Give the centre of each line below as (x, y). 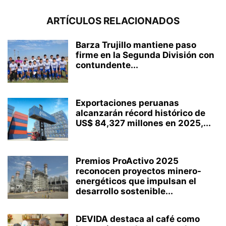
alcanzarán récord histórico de (140, 113)
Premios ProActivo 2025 (127, 161)
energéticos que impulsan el (136, 181)
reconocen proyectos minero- (138, 171)
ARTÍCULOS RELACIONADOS (113, 21)
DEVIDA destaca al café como (138, 219)
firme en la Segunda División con (145, 55)
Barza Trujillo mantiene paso (136, 45)
